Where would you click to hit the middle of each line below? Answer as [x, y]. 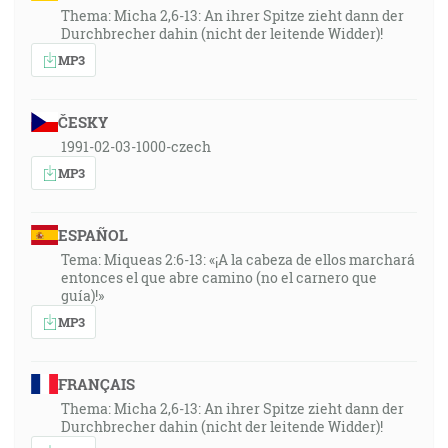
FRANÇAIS [96, 384]
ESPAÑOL [92, 235]
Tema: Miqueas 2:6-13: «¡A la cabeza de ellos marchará [238, 259]
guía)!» [82, 295]
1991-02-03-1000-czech [136, 146]
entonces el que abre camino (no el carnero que [219, 277]
